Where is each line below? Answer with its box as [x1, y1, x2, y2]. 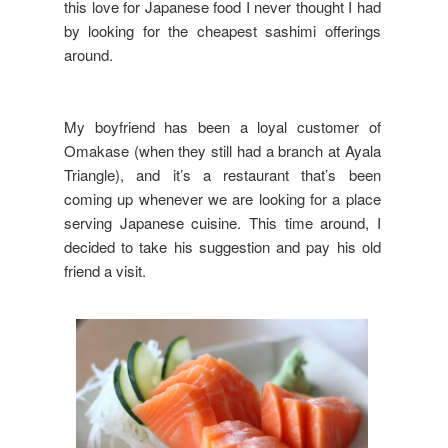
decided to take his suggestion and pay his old [64, 235, 381, 257]
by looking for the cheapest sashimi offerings [64, 19, 381, 41]
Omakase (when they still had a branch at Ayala [64, 139, 381, 161]
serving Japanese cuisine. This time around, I [64, 211, 381, 233]
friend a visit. [64, 259, 146, 281]
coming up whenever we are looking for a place [64, 187, 381, 209]
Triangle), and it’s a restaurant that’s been [64, 163, 381, 185]
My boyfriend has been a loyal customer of [64, 115, 381, 137]
